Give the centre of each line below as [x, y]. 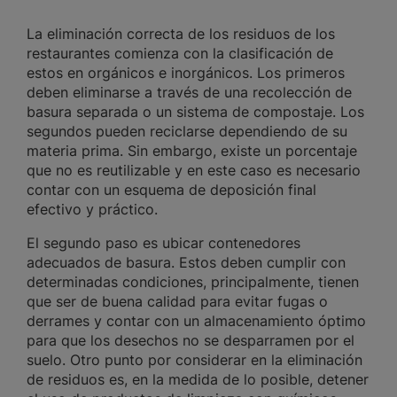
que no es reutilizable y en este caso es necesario [194, 171]
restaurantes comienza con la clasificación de [180, 54]
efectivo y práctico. [94, 210]
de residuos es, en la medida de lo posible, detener [198, 380]
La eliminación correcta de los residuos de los [181, 34]
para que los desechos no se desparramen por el [191, 341]
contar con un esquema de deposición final [171, 190]
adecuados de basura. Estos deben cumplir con [186, 263]
